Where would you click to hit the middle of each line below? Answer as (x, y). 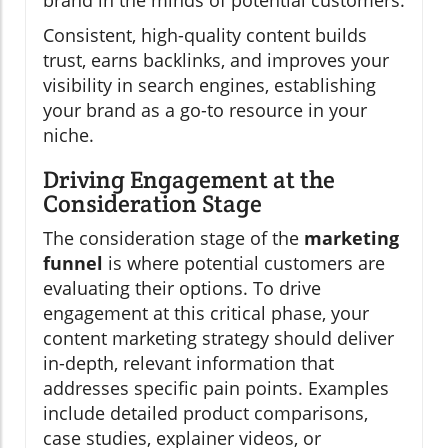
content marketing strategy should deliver (218, 338)
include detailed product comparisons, (205, 413)
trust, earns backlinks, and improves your (216, 60)
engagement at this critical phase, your (206, 313)
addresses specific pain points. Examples (216, 388)
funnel (73, 263)
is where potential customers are (244, 263)
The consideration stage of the (173, 238)
